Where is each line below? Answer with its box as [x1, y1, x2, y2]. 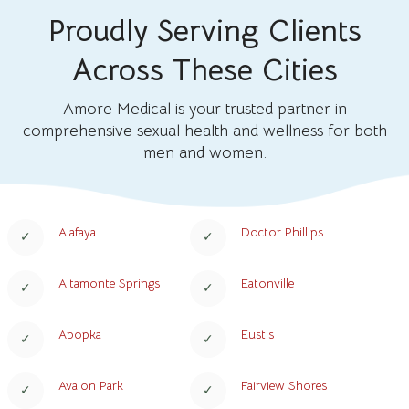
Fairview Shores [241, 377, 327, 393]
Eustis [241, 326, 274, 342]
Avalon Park [58, 377, 123, 393]
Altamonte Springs [58, 275, 160, 291]
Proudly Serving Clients [47, 11, 362, 50]
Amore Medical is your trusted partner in [62, 98, 347, 119]
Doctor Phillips [241, 224, 323, 240]
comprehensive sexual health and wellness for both [22, 120, 387, 141]
